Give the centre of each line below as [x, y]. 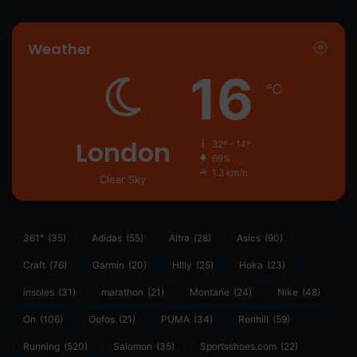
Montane [210, 292]
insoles [39, 292]
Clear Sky [123, 180]
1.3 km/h [229, 173]
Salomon [133, 347]
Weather [60, 49]
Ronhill [253, 320]
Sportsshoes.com [238, 347]
